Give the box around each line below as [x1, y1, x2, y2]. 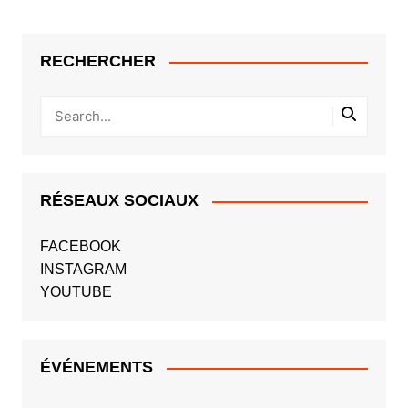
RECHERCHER [39, 52, 156, 71]
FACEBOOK [39, 239, 121, 255]
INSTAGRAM [39, 261, 127, 278]
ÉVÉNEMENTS [39, 358, 153, 377]
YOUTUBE [39, 284, 112, 301]
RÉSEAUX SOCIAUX [39, 191, 199, 210]
